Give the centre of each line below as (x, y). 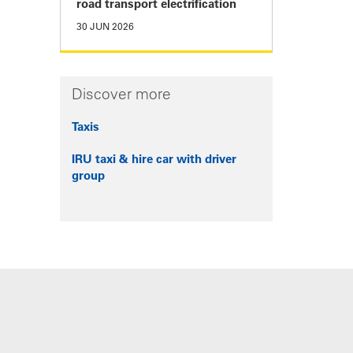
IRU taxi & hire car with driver (154, 161)
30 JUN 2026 (105, 28)
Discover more (121, 96)
